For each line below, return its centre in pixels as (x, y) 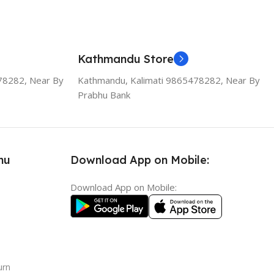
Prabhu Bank (104, 94)
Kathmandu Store (126, 59)
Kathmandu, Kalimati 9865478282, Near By (169, 80)
